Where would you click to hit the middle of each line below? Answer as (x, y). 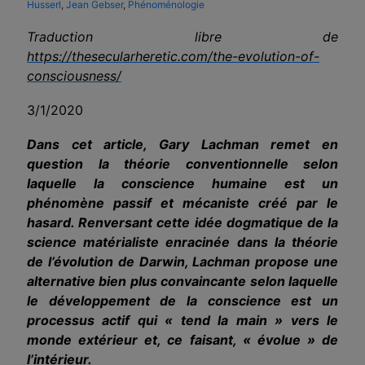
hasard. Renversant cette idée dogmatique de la (182, 222)
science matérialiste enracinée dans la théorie (182, 242)
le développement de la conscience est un (182, 300)
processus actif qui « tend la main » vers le (182, 320)
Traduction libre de (182, 36)
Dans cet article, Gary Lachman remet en (182, 144)
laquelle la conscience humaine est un (182, 183)
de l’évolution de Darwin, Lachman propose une (182, 261)
